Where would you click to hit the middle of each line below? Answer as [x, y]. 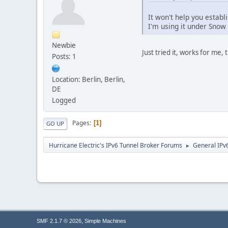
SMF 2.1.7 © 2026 [59, 221]
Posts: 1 [64, 56]
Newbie [64, 45]
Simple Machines [105, 221]
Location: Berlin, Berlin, [89, 79]
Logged [64, 100]
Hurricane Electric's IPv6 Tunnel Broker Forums [116, 145]
